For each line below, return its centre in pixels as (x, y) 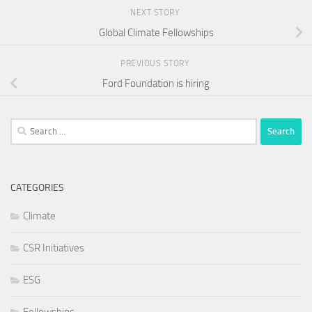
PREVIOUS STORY (156, 63)
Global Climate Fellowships (156, 33)
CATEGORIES (37, 187)
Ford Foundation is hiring (156, 84)
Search (24, 126)
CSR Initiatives (54, 248)
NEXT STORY (156, 12)
